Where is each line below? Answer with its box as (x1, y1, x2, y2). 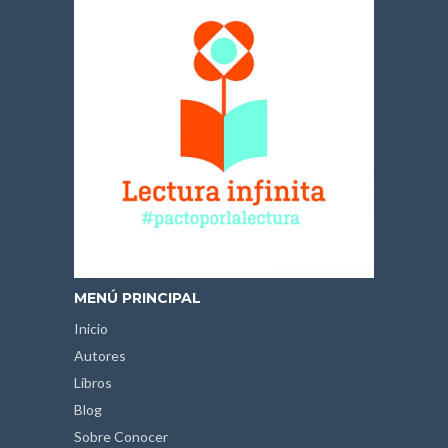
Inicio (74, 319, 108, 337)
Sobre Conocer (74, 427, 168, 445)
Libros (74, 373, 112, 391)
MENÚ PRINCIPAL (74, 288, 201, 307)
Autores (74, 346, 126, 364)
